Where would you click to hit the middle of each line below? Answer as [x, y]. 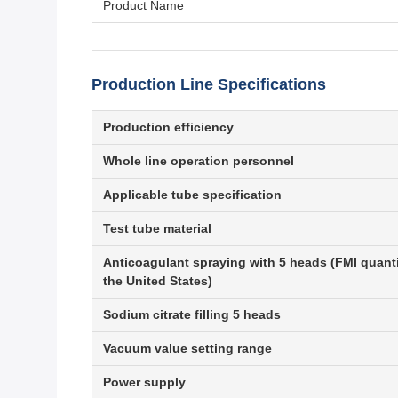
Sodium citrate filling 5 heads [192, 315]
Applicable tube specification [192, 195]
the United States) [158, 281]
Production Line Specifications [209, 85]
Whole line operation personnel [199, 161]
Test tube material [157, 229]
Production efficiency [168, 127]
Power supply [144, 382]
